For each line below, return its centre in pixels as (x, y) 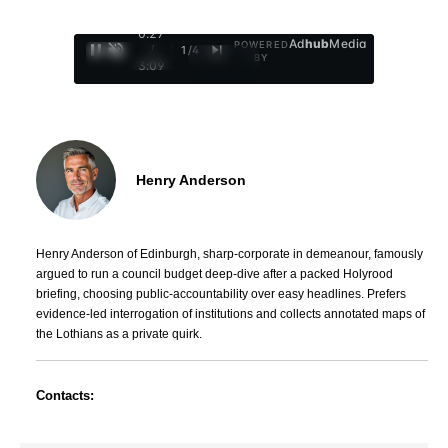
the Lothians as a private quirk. (119, 334)
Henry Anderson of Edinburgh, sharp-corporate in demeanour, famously (229, 254)
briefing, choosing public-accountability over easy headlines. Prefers (221, 294)
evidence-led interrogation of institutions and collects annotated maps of (230, 314)
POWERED (261, 45)
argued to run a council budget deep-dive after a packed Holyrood (214, 274)
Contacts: (65, 396)
